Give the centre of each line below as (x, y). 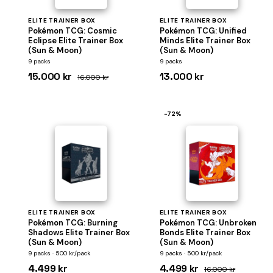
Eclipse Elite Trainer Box (76, 41)
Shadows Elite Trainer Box (79, 232)
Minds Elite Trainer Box (205, 41)
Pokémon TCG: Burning (73, 223)
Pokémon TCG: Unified (203, 31)
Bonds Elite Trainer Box (205, 232)
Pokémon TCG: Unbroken (208, 223)
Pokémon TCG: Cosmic (73, 31)
